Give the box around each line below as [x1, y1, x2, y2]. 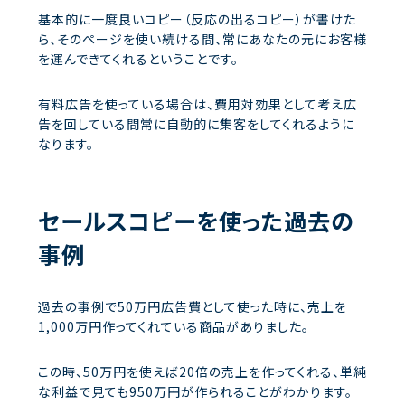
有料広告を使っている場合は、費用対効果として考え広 [38, 94, 357, 113]
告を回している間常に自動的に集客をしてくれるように [38, 114, 354, 133]
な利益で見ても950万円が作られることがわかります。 [38, 381, 353, 400]
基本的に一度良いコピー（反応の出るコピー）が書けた [38, 9, 356, 28]
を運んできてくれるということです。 [38, 49, 239, 68]
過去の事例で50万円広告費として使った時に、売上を [38, 297, 347, 316]
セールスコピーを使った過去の [38, 203, 354, 237]
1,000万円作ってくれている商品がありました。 [38, 316, 309, 335]
